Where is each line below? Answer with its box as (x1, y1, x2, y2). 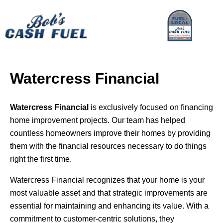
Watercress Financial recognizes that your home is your (10, 176, 205, 185)
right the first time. (10, 155, 72, 164)
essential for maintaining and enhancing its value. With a (10, 202, 209, 211)
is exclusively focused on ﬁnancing (89, 103, 213, 112)
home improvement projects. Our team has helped (10, 116, 185, 125)
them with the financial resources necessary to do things (10, 142, 207, 151)
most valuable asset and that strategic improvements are (10, 189, 208, 198)
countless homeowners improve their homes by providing (10, 129, 211, 138)
